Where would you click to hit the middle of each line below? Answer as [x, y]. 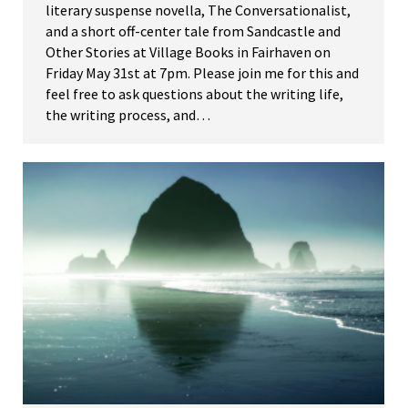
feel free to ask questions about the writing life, [194, 94]
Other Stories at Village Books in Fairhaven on [188, 52]
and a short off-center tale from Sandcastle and [193, 31]
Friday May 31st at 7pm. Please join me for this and [202, 73]
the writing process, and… [128, 115]
